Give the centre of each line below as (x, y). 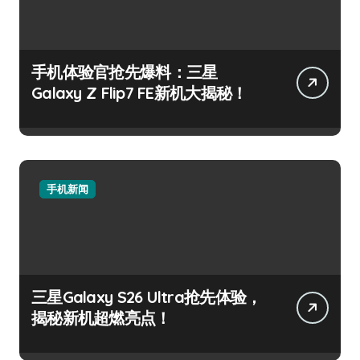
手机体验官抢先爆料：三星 (125, 72)
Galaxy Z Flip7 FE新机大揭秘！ (139, 93)
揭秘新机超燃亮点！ (101, 318)
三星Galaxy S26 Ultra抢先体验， (147, 297)
